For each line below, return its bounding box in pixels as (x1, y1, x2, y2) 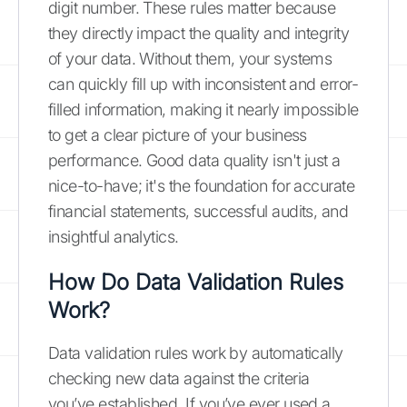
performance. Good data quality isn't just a (48, 151, 341, 170)
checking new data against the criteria (48, 369, 310, 388)
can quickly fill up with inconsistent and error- (48, 74, 359, 94)
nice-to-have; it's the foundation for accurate (48, 176, 355, 195)
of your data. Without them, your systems (48, 49, 333, 68)
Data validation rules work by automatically (48, 343, 343, 362)
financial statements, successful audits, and (48, 202, 349, 221)
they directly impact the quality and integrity (48, 24, 350, 43)
